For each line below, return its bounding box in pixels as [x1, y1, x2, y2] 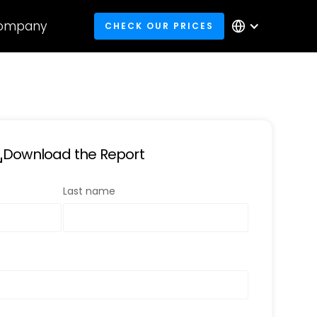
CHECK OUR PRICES [104, 20, 214, 32]
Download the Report [3, 144, 144, 164]
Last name [63, 184, 115, 198]
